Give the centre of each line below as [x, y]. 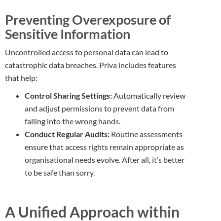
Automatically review [149, 95]
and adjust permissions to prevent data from [99, 108]
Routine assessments [146, 134]
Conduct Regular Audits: [67, 134]
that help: [21, 78]
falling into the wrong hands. [73, 121]
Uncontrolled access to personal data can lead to [87, 52]
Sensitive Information [68, 34]
